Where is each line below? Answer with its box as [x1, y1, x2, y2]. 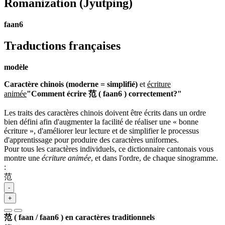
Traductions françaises [4, 39, 121, 52]
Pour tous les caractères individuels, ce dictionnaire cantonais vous [4, 144, 213, 153]
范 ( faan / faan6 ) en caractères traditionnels [4, 212, 155, 221]
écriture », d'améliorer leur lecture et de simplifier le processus [4, 126, 199, 135]
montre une [4, 153, 42, 162]
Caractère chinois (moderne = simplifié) [4, 79, 138, 88]
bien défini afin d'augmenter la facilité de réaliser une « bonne [4, 117, 198, 126]
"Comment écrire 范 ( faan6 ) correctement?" [27, 89, 182, 98]
